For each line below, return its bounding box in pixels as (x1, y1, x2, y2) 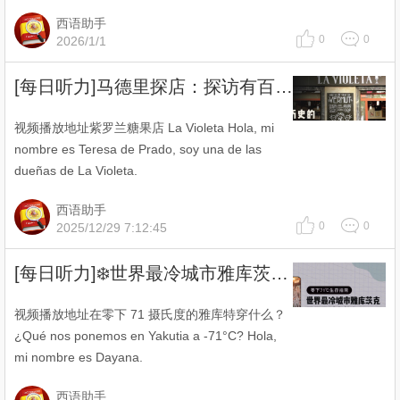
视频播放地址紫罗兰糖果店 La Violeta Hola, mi (14, 121, 274, 135)
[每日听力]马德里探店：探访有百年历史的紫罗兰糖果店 (275, 77, 293, 96)
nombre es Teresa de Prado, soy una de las (14, 142, 262, 156)
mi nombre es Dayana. (14, 350, 143, 364)
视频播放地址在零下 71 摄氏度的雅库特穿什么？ (14, 307, 286, 321)
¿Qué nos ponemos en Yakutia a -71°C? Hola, (14, 329, 277, 343)
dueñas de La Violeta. (14, 163, 137, 178)
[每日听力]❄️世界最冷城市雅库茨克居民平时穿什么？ (271, 263, 288, 283)
